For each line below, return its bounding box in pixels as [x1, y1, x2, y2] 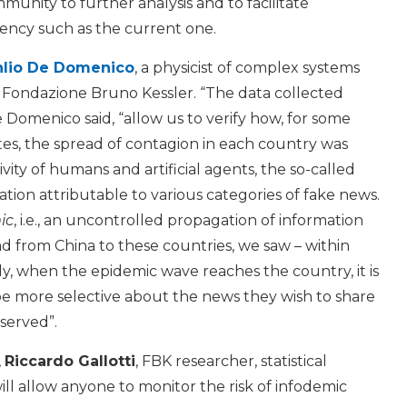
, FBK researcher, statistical [135, 352, 327, 371]
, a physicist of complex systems [134, 59, 360, 77]
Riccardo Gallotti [5, 352, 135, 371]
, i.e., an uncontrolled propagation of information [14, 212, 363, 230]
